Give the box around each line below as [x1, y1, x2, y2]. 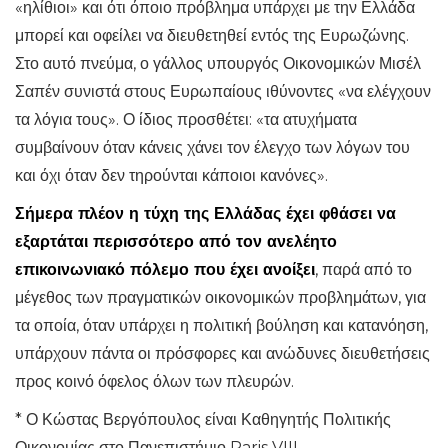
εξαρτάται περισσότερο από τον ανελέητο [15, 232, 337, 251]
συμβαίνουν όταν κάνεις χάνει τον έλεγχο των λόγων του [15, 138, 410, 157]
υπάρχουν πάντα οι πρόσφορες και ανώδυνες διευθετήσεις [15, 344, 430, 363]
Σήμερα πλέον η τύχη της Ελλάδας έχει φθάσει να [15, 204, 396, 223]
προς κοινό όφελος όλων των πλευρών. [15, 372, 294, 391]
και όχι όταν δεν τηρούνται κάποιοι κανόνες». [15, 166, 328, 185]
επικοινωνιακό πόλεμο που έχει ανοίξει [15, 260, 315, 279]
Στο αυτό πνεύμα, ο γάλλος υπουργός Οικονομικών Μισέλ [15, 54, 421, 73]
